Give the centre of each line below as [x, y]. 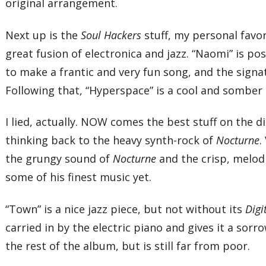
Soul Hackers [111, 35]
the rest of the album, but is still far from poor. [128, 246]
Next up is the [43, 35]
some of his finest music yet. [79, 177]
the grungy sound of [59, 159]
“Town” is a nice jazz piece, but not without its [126, 209]
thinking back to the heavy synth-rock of [111, 140]
